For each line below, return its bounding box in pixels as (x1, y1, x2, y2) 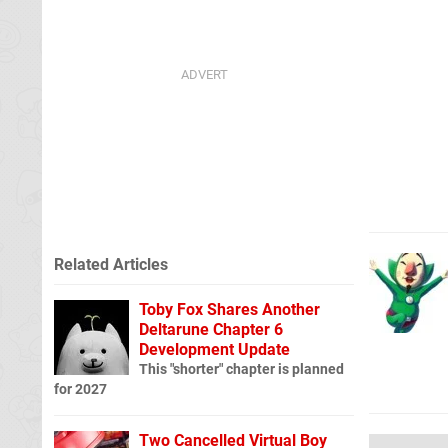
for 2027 (54, 380, 107, 398)
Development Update (139, 339, 290, 359)
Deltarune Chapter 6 (139, 319, 283, 339)
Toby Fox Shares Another (139, 299, 320, 319)
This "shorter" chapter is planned (139, 360, 344, 378)
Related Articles (54, 254, 168, 274)
